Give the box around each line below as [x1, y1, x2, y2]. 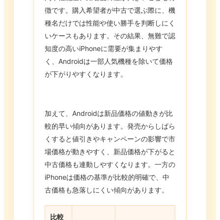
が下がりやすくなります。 [45, 70, 127, 79]
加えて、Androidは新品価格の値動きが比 [45, 109, 173, 118]
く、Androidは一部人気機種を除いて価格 [45, 57, 173, 66]
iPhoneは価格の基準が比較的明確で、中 [45, 173, 169, 182]
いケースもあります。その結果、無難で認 [45, 31, 175, 40]
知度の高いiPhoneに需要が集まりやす [45, 44, 163, 53]
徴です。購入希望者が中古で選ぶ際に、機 [45, 6, 175, 15]
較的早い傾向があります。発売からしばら [45, 122, 175, 131]
